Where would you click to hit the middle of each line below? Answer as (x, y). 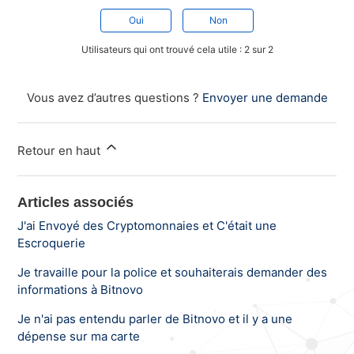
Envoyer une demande (265, 98)
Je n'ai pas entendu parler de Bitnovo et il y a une (155, 319)
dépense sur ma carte (79, 337)
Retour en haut (61, 151)
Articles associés (76, 203)
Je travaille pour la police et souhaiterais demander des (173, 273)
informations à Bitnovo (81, 290)
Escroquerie (52, 243)
